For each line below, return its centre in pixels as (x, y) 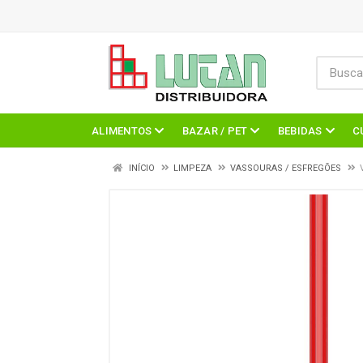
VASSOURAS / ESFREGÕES (286, 168)
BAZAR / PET (215, 130)
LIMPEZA (192, 168)
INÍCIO (141, 168)
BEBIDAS (300, 130)
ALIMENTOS (122, 130)
